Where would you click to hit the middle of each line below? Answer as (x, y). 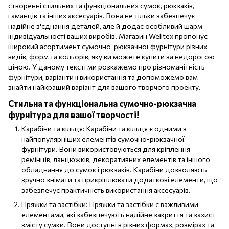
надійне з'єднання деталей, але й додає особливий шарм (105, 26)
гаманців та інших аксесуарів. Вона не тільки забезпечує (101, 15)
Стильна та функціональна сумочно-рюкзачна (102, 103)
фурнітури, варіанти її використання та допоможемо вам (103, 77)
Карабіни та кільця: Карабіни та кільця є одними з (104, 128)
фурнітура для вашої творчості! (74, 114)
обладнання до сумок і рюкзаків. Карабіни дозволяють (114, 169)
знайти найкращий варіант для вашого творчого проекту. (105, 87)
